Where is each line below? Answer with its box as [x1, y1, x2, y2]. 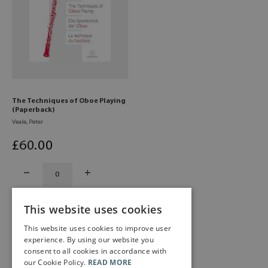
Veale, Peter [12, 118, 43, 126]
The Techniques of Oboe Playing [12, 97, 126, 105]
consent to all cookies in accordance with [24, 246, 167, 256]
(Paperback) [12, 106, 55, 114]
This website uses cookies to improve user [24, 223, 172, 233]
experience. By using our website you [24, 234, 154, 245]
